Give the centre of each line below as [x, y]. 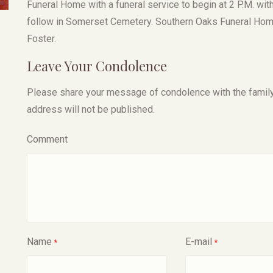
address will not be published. [91, 109]
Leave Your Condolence [97, 66]
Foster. [41, 39]
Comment [47, 139]
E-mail [198, 242]
